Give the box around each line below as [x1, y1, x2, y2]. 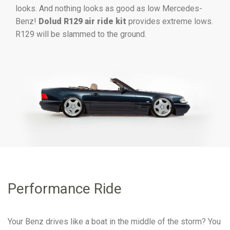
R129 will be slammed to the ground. [15, 29, 146, 39]
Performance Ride [8, 180, 122, 198]
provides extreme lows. [128, 16, 213, 26]
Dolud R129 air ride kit [39, 16, 128, 26]
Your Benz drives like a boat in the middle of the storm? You [8, 217, 221, 227]
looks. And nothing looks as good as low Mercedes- [15, 4, 202, 13]
